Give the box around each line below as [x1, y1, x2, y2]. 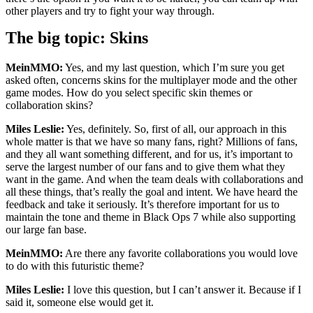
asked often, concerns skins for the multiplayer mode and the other [6, 74, 297, 87]
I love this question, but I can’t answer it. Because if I [64, 284, 301, 296]
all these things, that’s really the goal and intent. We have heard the [6, 186, 298, 198]
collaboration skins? [6, 99, 93, 112]
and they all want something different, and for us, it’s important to [6, 148, 293, 161]
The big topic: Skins [6, 29, 148, 48]
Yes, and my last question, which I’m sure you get [63, 61, 284, 74]
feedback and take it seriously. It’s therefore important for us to [6, 198, 279, 211]
